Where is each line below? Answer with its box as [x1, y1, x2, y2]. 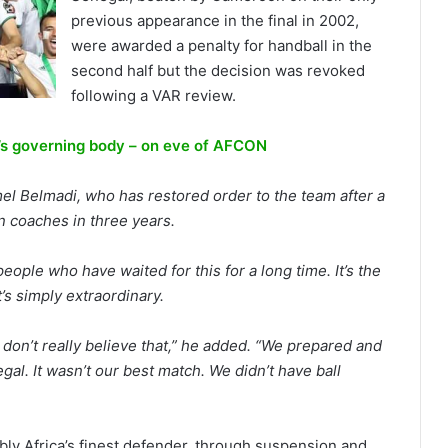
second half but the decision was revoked [71, 61, 365, 81]
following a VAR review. [71, 86, 236, 106]
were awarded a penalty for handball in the [71, 36, 372, 56]
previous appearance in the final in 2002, [71, 11, 359, 31]
